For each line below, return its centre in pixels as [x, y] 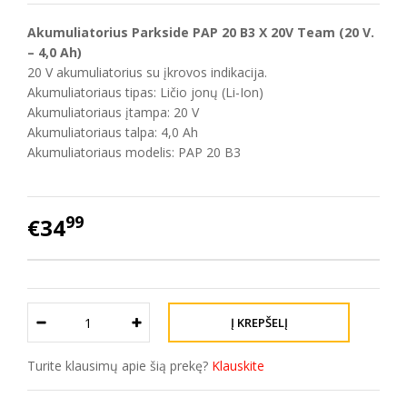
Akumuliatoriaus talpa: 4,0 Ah [113, 132]
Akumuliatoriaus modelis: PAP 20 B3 [134, 152]
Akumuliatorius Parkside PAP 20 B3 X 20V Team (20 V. [201, 32]
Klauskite [238, 366]
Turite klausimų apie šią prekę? [119, 366]
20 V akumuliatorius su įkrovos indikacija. [147, 72]
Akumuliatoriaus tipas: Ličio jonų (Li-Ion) [145, 92]
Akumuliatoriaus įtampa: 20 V [113, 112]
